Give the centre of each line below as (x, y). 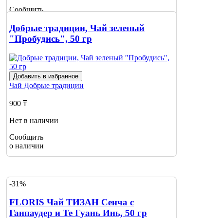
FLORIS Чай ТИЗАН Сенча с (72, 202)
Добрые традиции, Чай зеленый (77, 28)
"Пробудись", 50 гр (51, 39)
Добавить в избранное (46, 76)
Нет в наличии (34, 121)
